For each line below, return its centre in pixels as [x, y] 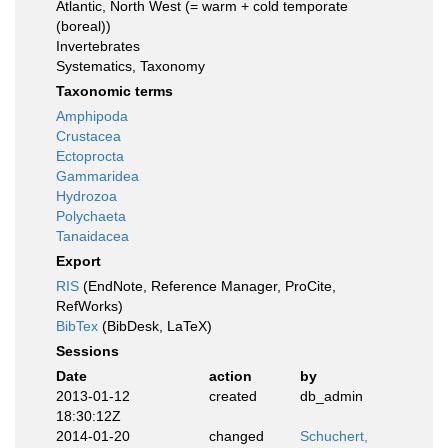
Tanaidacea [92, 236]
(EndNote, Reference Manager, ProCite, [207, 286]
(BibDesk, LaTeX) [155, 326]
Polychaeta [91, 216]
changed [236, 436]
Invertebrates [98, 46]
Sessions [87, 351]
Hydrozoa [86, 196]
